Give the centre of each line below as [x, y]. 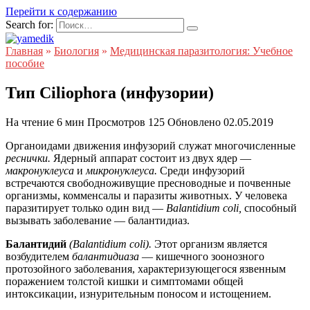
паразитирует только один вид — [86, 208]
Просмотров [116, 122]
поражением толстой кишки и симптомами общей [125, 281]
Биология [76, 51]
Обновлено [194, 122]
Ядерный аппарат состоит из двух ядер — [152, 158]
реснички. [29, 158]
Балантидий [37, 244]
